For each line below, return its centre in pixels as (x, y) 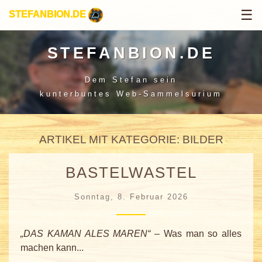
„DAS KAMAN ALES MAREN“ (86, 233)
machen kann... (52, 247)
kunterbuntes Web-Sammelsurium (131, 94)
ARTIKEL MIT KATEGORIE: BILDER (131, 139)
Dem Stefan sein (131, 80)
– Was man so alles (196, 233)
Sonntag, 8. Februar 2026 (131, 196)
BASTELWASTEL (131, 172)
